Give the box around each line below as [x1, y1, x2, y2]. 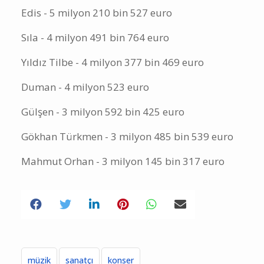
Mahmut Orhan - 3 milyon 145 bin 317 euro [21, 170, 225, 184]
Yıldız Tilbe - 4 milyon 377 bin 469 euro [21, 71, 204, 85]
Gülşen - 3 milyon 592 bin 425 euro [21, 120, 184, 134]
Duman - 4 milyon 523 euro [21, 95, 149, 110]
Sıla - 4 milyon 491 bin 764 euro [21, 46, 169, 60]
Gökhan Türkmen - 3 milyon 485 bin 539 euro [21, 145, 233, 159]
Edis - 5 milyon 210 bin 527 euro [21, 21, 172, 35]
